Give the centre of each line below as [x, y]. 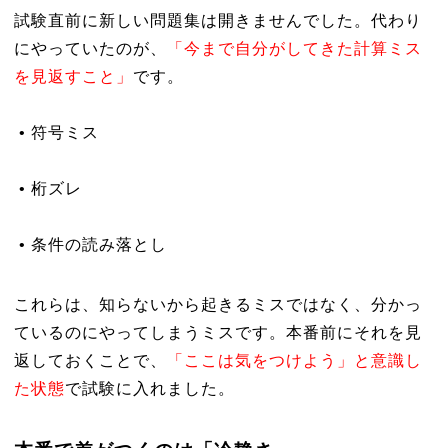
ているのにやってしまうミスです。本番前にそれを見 [217, 332]
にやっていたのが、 [90, 48]
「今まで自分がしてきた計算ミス [294, 48]
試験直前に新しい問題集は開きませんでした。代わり [217, 20]
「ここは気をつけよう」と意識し [294, 360]
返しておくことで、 [90, 360]
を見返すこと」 [73, 76]
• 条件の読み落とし [90, 244]
